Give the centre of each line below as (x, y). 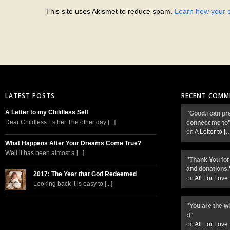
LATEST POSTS (30, 96)
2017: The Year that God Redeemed (85, 174)
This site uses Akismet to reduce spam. (110, 12)
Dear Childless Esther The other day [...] (60, 122)
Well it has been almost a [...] (45, 153)
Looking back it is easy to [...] (73, 184)
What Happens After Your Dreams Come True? (73, 143)
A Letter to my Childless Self (47, 113)
